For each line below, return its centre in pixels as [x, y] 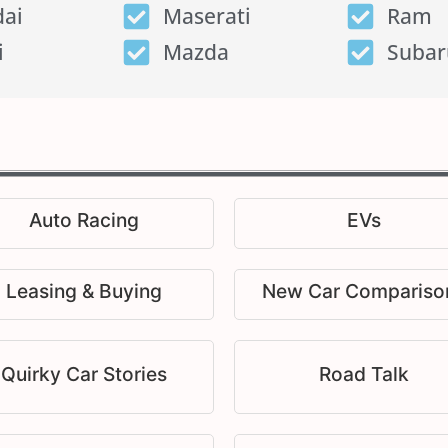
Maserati [206, 16]
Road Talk [364, 373]
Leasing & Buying [84, 291]
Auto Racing [84, 220]
